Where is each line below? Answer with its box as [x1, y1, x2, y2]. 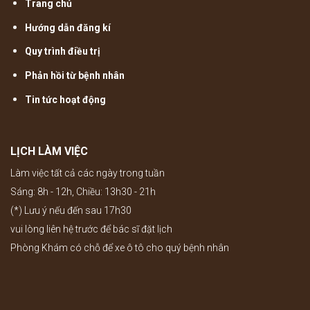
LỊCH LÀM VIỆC [10, 145, 88, 158]
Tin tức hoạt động [24, 93, 106, 105]
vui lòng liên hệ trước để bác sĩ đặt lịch [10, 223, 172, 235]
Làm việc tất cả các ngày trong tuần [10, 167, 165, 179]
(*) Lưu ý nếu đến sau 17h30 [10, 204, 131, 216]
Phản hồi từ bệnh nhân [24, 70, 125, 82]
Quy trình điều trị [24, 46, 100, 57]
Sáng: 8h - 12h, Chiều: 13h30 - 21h [10, 185, 156, 197]
